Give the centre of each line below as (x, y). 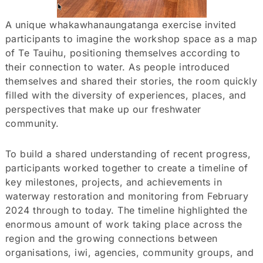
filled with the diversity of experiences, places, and (126, 95)
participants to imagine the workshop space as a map (131, 38)
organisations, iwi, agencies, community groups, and (129, 252)
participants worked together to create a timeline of (127, 168)
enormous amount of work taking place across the (124, 224)
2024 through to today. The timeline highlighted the (126, 210)
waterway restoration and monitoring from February (127, 196)
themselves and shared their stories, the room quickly (131, 81)
